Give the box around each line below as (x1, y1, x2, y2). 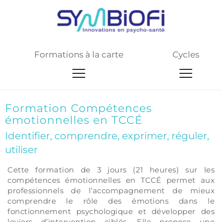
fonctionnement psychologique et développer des (7, 207, 215, 217)
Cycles (172, 50, 200, 60)
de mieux (165, 186, 215, 196)
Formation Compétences (5, 102, 152, 115)
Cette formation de (7, 165, 97, 175)
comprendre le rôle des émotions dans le (7, 196, 215, 206)
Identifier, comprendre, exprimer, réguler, (5, 130, 209, 142)
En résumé (7, 159, 40, 166)
